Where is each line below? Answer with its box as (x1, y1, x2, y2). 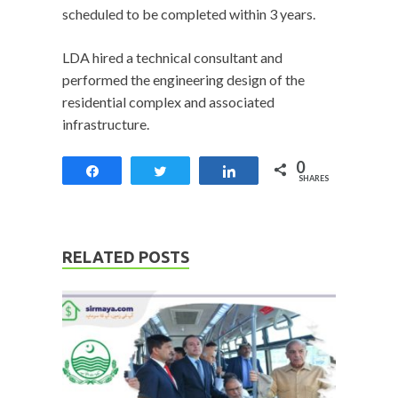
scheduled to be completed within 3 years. (62, 5, 315, 23)
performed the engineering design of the (62, 71, 305, 89)
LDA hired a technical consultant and (62, 49, 283, 67)
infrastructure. (62, 115, 149, 133)
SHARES (298, 173, 329, 184)
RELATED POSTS (62, 248, 189, 267)
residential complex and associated (62, 93, 275, 111)
